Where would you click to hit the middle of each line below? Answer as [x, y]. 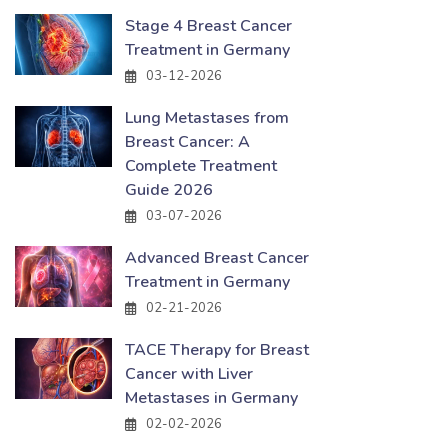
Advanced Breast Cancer [217, 258]
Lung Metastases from [207, 118]
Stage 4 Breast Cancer [208, 26]
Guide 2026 [169, 190]
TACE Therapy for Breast [217, 350]
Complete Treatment [201, 166]
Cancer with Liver [189, 374]
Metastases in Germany [211, 398]
